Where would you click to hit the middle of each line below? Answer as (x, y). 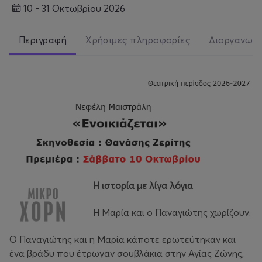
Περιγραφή (43, 40)
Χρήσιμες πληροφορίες (138, 40)
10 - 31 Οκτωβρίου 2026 (76, 8)
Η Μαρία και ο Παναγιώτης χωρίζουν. (172, 212)
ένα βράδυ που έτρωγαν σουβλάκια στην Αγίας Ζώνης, (127, 253)
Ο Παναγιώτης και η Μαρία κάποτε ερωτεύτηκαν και (123, 239)
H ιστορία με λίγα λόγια (143, 185)
